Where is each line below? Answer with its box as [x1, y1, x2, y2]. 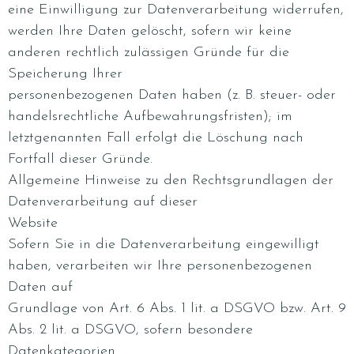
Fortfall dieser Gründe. [8, 152, 153, 167]
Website [8, 216, 58, 231]
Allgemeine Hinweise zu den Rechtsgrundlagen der [8, 173, 333, 188]
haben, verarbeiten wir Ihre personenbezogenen [8, 258, 312, 273]
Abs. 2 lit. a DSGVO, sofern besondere [8, 322, 253, 337]
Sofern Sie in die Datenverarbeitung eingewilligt [8, 237, 319, 252]
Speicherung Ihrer [8, 66, 122, 81]
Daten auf [8, 280, 73, 295]
